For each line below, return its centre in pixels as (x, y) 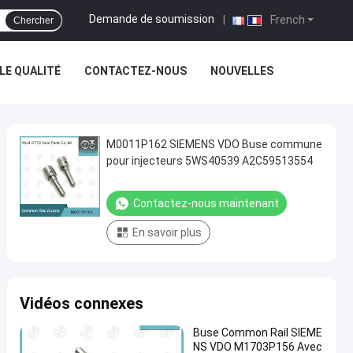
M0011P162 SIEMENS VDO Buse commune (214, 144)
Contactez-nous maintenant (206, 203)
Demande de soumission (152, 19)
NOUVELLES (242, 71)
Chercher (33, 20)
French (286, 20)
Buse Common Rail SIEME (258, 333)
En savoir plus (167, 232)
